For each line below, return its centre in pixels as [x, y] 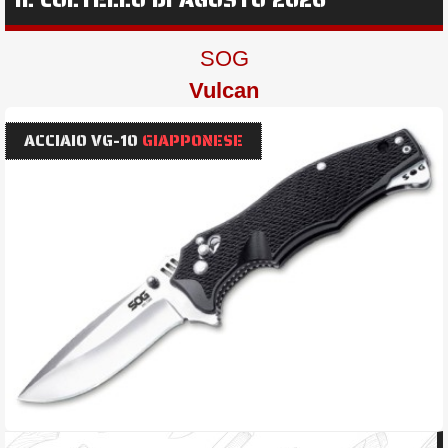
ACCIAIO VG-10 [83, 141]
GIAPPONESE [192, 141]
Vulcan [224, 91]
